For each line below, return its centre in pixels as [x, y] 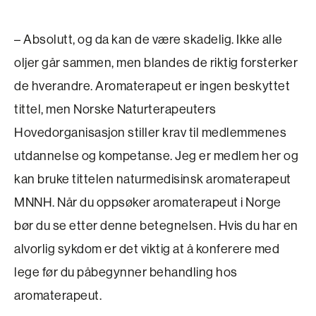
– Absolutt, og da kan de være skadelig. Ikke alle [148, 39]
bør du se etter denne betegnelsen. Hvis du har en [156, 225]
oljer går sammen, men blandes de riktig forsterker [156, 62]
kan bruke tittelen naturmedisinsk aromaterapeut [153, 179]
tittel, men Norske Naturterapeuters [115, 109]
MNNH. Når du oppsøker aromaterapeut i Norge [148, 202]
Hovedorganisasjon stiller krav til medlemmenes [150, 132]
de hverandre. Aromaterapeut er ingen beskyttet [152, 86]
